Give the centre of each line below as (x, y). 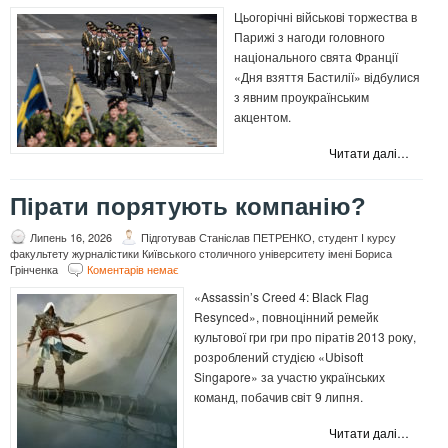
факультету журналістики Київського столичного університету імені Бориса (201, 253)
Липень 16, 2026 (71, 237)
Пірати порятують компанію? (188, 207)
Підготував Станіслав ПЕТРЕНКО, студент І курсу (268, 237)
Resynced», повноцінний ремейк (286, 317)
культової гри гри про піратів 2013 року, (305, 337)
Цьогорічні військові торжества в (325, 17)
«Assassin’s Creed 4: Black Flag (281, 297)
